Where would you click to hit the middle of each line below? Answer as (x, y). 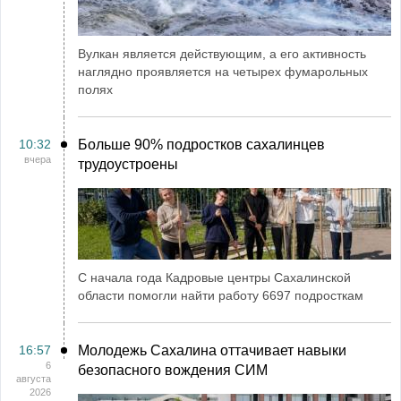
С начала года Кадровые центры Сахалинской (214, 277)
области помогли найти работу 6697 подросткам (221, 295)
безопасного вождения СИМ (173, 370)
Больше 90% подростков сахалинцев (201, 145)
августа (34, 379)
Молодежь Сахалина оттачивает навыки (212, 350)
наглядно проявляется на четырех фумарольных (223, 72)
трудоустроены (128, 164)
